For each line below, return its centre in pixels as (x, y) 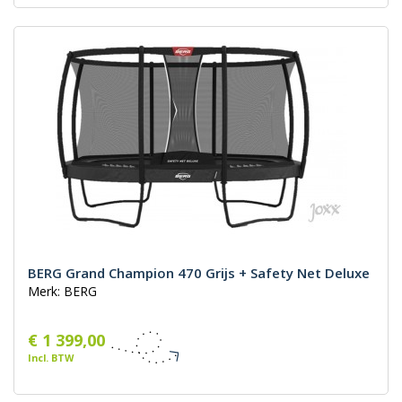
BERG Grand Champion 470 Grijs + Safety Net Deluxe (199, 273)
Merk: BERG (62, 292)
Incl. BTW (51, 358)
